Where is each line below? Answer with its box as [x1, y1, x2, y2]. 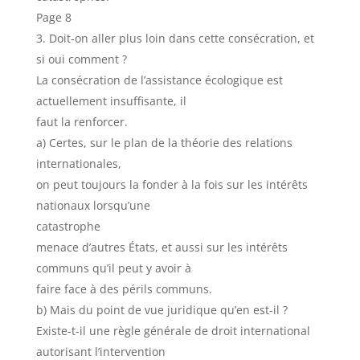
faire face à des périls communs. [35, 281, 212, 297]
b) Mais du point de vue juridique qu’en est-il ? [35, 302, 288, 317]
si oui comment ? [35, 51, 127, 67]
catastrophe [35, 219, 100, 234]
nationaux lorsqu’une [35, 198, 150, 213]
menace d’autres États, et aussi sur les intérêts [35, 239, 288, 255]
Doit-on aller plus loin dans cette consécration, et [48, 31, 314, 46]
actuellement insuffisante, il [35, 93, 186, 108]
